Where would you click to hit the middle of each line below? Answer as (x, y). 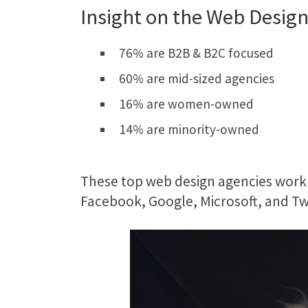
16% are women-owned (186, 103)
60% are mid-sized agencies (197, 78)
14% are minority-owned (189, 129)
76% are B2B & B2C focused (196, 53)
